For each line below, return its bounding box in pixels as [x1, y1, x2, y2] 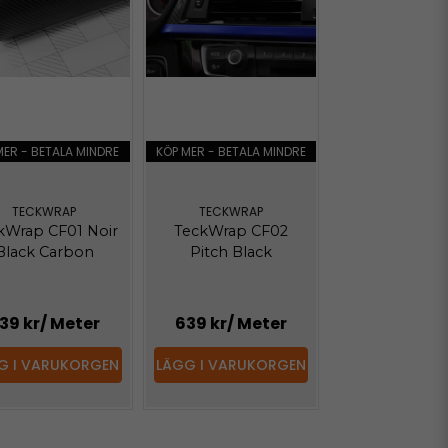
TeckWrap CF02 [173, 222, 288, 241]
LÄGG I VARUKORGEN [155, 354, 306, 375]
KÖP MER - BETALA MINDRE [155, 142, 306, 160]
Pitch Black [189, 243, 272, 262]
